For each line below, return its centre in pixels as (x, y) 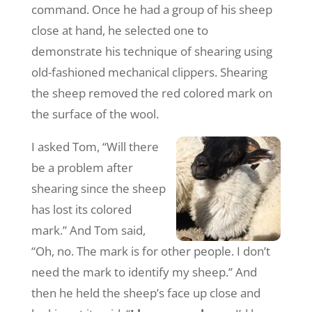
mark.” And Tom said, (88, 230)
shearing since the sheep (98, 188)
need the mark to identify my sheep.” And (144, 272)
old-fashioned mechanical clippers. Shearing (149, 72)
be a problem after (82, 167)
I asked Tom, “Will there (95, 146)
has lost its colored (81, 209)
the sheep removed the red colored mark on (151, 93)
